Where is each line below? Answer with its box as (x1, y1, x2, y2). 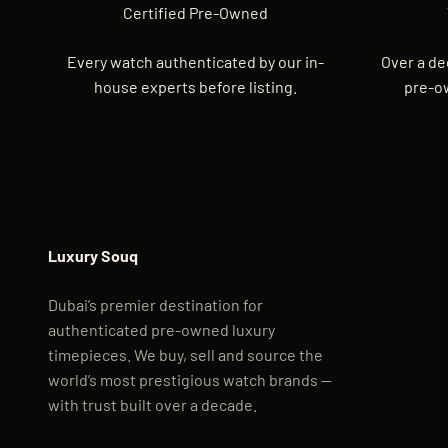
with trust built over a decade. (48, 394, 257, 414)
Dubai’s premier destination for (48, 294, 263, 314)
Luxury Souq (48, 245, 138, 265)
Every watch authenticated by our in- (66, 51, 324, 71)
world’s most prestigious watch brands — (48, 369, 332, 389)
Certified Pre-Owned (122, 2, 268, 22)
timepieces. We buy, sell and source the (48, 344, 323, 364)
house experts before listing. (93, 76, 297, 96)
